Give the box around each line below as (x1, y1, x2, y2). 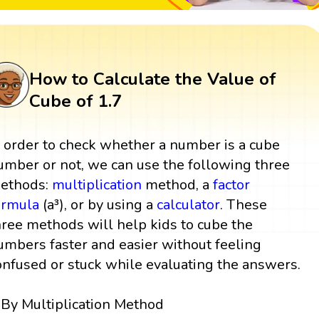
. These (220, 194, 268, 214)
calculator (157, 194, 221, 214)
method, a (142, 174, 214, 194)
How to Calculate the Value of (28, 67, 276, 90)
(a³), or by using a (39, 194, 157, 214)
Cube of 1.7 (28, 89, 122, 113)
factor (213, 174, 251, 194)
